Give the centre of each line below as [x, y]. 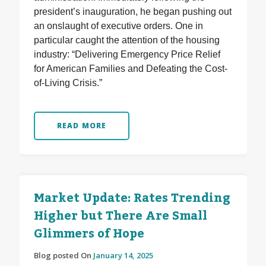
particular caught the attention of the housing [126, 40]
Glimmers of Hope [89, 234]
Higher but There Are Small [120, 216]
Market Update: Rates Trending [132, 199]
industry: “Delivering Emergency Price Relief [127, 55]
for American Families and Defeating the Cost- [130, 69]
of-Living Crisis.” [68, 83]
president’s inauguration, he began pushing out [132, 12]
